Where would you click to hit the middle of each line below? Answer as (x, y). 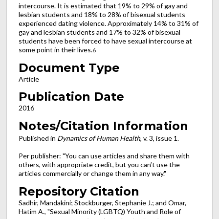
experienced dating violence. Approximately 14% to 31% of (108, 23)
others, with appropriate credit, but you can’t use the (99, 165)
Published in (38, 138)
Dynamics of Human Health (99, 138)
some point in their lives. (55, 49)
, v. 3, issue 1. (159, 138)
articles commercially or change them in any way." (92, 174)
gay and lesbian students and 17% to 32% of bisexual (99, 32)
